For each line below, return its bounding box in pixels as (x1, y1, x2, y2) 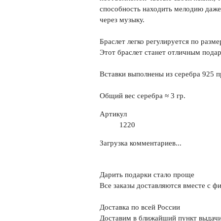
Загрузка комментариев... (99, 139, 182, 147)
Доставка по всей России (99, 203, 180, 212)
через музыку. (99, 16, 145, 24)
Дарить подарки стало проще (99, 171, 194, 179)
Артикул (99, 110, 127, 118)
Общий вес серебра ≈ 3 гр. (99, 92, 185, 100)
